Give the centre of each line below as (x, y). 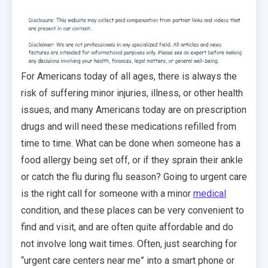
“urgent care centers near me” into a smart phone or (128, 260)
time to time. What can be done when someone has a (131, 143)
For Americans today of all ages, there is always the (129, 76)
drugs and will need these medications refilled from (129, 126)
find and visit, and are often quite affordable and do (127, 227)
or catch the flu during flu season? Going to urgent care (134, 176)
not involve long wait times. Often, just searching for (129, 243)
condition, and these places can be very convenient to (133, 210)
